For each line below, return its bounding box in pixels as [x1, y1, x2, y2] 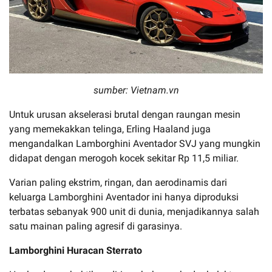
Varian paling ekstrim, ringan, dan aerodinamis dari [9, 177, 227, 189]
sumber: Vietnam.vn [93, 84, 179, 97]
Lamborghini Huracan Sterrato [9, 245, 142, 257]
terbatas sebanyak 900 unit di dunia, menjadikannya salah [9, 206, 259, 218]
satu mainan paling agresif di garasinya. [9, 220, 182, 233]
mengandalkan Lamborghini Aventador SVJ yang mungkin [9, 138, 260, 150]
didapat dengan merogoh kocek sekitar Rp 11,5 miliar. [9, 152, 239, 165]
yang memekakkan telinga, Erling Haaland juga [9, 123, 211, 135]
